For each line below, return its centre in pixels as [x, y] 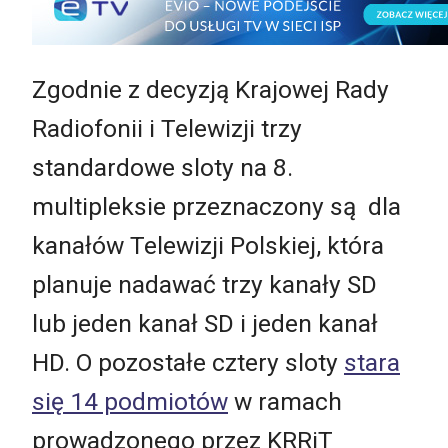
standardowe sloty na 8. [162, 167]
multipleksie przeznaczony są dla [216, 206]
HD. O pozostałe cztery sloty [188, 362]
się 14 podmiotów [130, 401]
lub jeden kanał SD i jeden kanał [205, 323]
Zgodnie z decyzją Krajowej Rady [210, 89]
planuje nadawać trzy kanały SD [204, 284]
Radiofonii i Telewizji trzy [167, 128]
